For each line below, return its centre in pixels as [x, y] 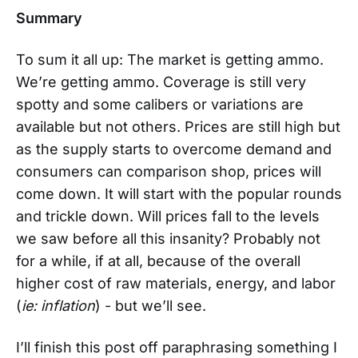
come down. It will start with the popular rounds [179, 193]
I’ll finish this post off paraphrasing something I [177, 347]
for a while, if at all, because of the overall [158, 261]
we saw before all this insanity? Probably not [168, 238]
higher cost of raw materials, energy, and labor [176, 283]
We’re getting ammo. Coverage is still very [161, 82]
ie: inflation [58, 305]
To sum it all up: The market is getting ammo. [170, 59]
